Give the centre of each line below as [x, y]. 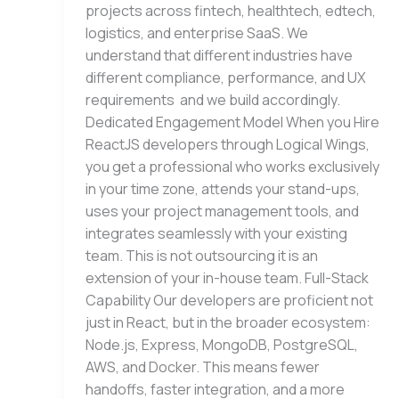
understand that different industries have [219, 56]
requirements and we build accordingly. [213, 100]
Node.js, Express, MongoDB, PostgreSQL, [222, 345]
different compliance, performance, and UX [226, 78]
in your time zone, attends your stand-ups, [223, 189]
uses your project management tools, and [222, 212]
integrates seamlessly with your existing [216, 234]
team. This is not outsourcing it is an [202, 256]
